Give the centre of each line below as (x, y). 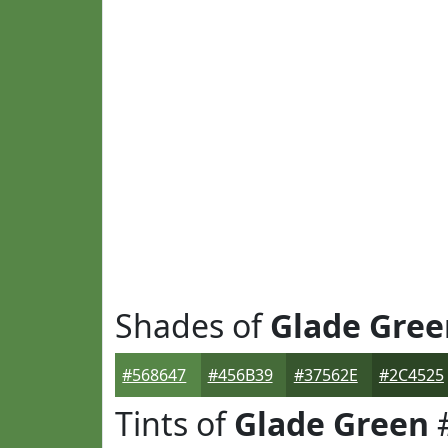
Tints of (174, 423)
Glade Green (331, 423)
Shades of (192, 325)
